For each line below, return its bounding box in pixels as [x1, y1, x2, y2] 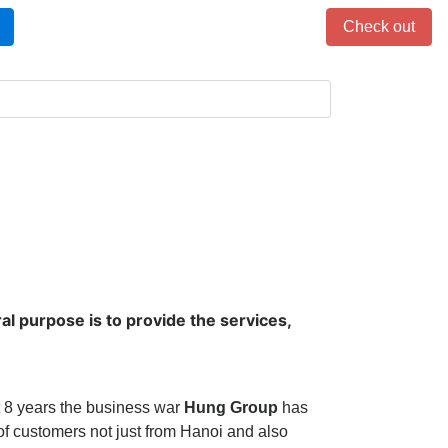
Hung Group [184, 399, 278, 416]
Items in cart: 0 [151, 15, 326, 36]
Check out [342, 18, 415, 35]
